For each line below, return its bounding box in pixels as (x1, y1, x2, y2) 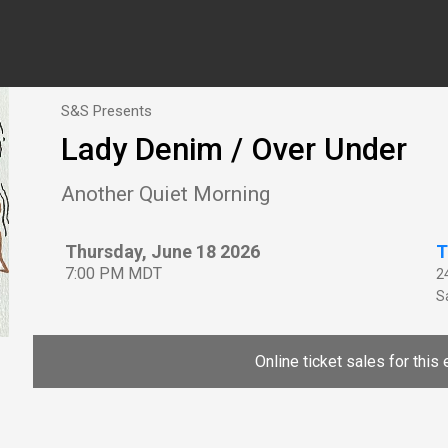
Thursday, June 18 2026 (65, 240, 260, 262)
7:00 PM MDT (65, 263, 162, 283)
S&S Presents (61, 101, 152, 120)
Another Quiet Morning (61, 181, 270, 206)
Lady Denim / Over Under (61, 131, 407, 169)
